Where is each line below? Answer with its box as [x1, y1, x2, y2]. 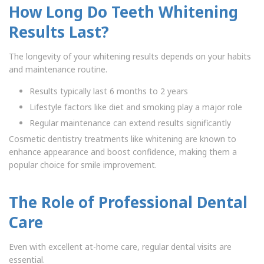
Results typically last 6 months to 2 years [29, 85, 188, 97]
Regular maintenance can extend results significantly [29, 117, 231, 128]
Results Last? [9, 21, 109, 42]
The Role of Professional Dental [9, 191, 247, 213]
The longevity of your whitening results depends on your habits [9, 50, 251, 62]
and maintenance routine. [9, 63, 107, 75]
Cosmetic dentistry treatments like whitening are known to [9, 133, 236, 144]
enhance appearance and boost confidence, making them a [9, 146, 237, 157]
